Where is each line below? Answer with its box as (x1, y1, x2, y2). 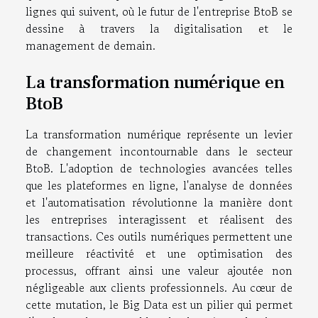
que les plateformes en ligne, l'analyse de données (26, 176, 292, 194)
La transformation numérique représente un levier (26, 125, 292, 143)
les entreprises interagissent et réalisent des (26, 210, 292, 228)
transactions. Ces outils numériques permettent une (26, 227, 292, 245)
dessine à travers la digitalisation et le (26, 19, 292, 37)
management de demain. (26, 36, 155, 54)
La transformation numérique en (26, 70, 285, 94)
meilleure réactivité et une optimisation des (26, 244, 292, 262)
